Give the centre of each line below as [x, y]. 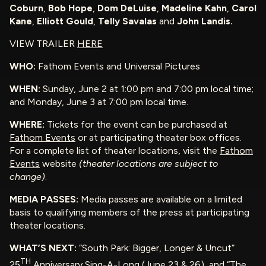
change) [27, 177]
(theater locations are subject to [148, 164]
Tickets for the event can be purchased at [137, 125]
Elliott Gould [65, 21]
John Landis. [205, 21]
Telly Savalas [127, 21]
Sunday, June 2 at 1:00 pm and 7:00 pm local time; [148, 89]
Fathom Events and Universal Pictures [118, 66]
